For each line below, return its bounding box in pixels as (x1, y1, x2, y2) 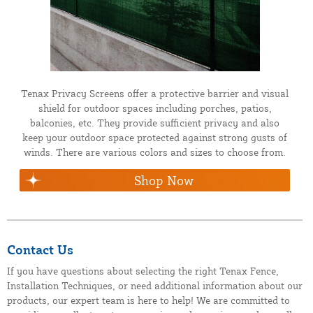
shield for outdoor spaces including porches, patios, (38, 101, 272, 114)
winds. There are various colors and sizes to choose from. (24, 145, 286, 158)
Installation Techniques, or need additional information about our (7, 279, 303, 291)
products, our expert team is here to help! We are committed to (7, 293, 290, 306)
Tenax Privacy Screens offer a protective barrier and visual (21, 87, 289, 99)
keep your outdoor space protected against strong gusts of (22, 131, 287, 143)
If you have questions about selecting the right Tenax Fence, (7, 264, 279, 277)
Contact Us (7, 241, 73, 257)
